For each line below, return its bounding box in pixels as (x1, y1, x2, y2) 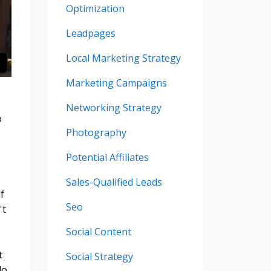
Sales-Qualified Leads (65, 175, 162, 189)
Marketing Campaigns (65, 76, 167, 90)
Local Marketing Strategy (65, 51, 181, 65)
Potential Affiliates (65, 150, 149, 164)
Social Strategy (65, 249, 133, 263)
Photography (65, 125, 126, 139)
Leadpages (65, 26, 116, 40)
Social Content (65, 224, 131, 238)
